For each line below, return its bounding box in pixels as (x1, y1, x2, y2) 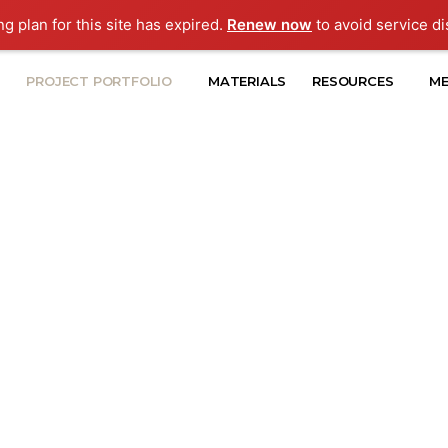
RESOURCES (312, 73, 394, 89)
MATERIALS (208, 73, 287, 89)
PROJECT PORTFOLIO (26, 73, 173, 89)
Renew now (227, 15, 312, 34)
